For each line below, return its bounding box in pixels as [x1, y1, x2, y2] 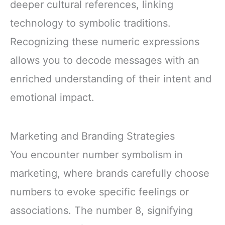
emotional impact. [10, 91, 94, 104]
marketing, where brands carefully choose [10, 167, 209, 180]
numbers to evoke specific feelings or [10, 186, 189, 198]
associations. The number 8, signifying [10, 204, 193, 217]
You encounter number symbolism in [10, 149, 183, 161]
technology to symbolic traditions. [10, 17, 171, 30]
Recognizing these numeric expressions [10, 36, 199, 48]
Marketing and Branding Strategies [10, 130, 175, 143]
